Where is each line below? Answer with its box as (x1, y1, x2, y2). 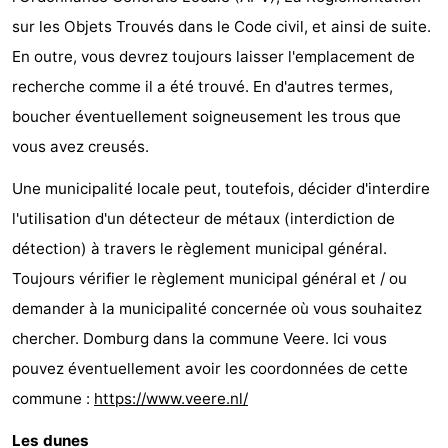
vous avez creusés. (12, 137, 149, 157)
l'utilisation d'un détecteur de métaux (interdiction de (12, 209, 395, 229)
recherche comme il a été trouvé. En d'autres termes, (12, 77, 393, 97)
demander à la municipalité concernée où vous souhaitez (12, 299, 422, 319)
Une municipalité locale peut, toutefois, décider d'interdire (12, 179, 430, 199)
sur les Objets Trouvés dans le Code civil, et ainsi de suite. (12, 17, 431, 37)
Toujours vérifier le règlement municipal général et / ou (12, 269, 407, 289)
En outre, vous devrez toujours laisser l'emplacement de (12, 47, 415, 67)
